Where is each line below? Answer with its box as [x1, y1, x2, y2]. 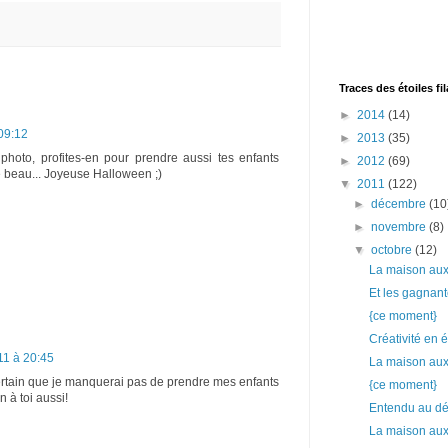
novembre [371, 220, 430, 234]
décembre [371, 197, 430, 211]
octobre [371, 243, 416, 257]
